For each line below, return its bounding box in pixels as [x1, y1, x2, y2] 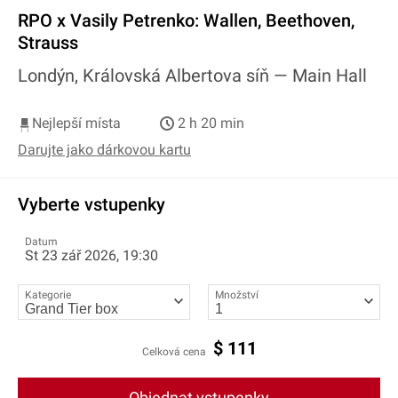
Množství [215, 288, 259, 301]
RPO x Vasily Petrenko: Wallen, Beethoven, [18, 9, 354, 31]
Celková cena [141, 346, 206, 359]
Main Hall [292, 64, 367, 86]
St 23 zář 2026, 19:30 [25, 246, 158, 264]
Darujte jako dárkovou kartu [18, 140, 191, 158]
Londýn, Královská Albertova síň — [18, 64, 292, 86]
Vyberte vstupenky [18, 193, 165, 215]
